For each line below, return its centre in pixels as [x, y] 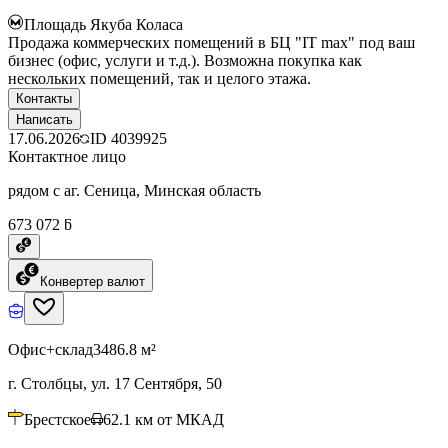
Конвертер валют [92, 281]
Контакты [44, 98]
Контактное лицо [67, 156]
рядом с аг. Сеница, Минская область [134, 190]
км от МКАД [179, 419]
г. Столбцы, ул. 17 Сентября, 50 [115, 383]
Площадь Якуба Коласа [103, 24]
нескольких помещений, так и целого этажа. [159, 78]
